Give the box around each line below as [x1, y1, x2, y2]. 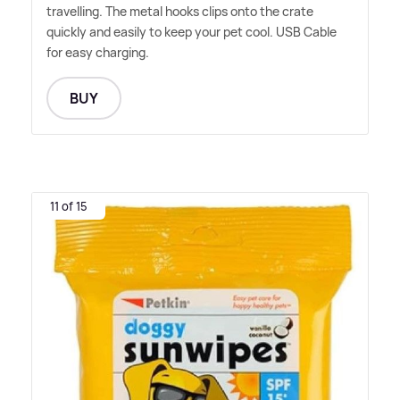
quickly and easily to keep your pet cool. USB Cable [46, 22, 337, 40]
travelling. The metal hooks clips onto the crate [46, 2, 313, 20]
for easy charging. [46, 43, 149, 61]
